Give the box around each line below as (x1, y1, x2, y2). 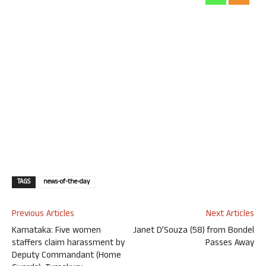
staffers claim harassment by (12, 236, 125, 252)
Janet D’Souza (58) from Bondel (133, 224, 254, 239)
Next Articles (206, 207, 254, 223)
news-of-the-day (43, 177, 90, 188)
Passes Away (205, 236, 254, 252)
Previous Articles (12, 207, 74, 223)
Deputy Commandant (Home (12, 249, 121, 264)
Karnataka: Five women (12, 224, 101, 239)
